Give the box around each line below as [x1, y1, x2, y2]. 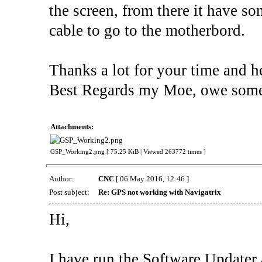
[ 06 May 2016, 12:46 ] [113, 174, 189, 183]
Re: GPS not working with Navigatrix [98, 187, 221, 196]
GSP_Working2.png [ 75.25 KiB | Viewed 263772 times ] [50, 148, 206, 155]
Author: [49, 174, 75, 183]
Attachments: [50, 122, 94, 131]
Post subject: [49, 187, 91, 196]
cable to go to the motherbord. [49, 21, 245, 39]
